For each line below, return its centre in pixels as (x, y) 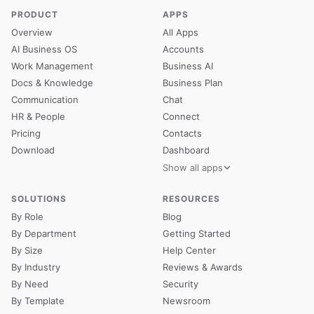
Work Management (52, 66)
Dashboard (186, 150)
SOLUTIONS (39, 199)
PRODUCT (35, 14)
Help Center (189, 250)
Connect (181, 116)
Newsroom (186, 301)
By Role (27, 217)
